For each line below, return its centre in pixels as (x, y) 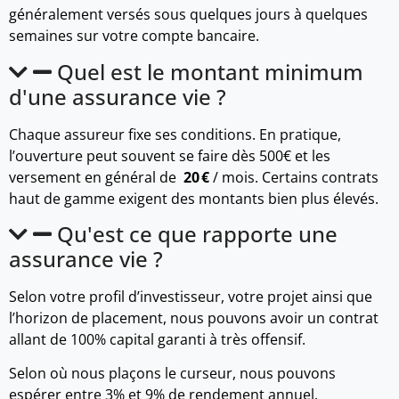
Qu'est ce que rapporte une (197, 233)
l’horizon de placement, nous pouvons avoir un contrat (194, 318)
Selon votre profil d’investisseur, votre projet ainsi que (191, 296)
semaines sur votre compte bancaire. (134, 36)
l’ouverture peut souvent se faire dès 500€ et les (170, 155)
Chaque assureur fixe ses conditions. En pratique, (175, 134)
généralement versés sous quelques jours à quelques (188, 15)
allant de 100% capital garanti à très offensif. (157, 339)
